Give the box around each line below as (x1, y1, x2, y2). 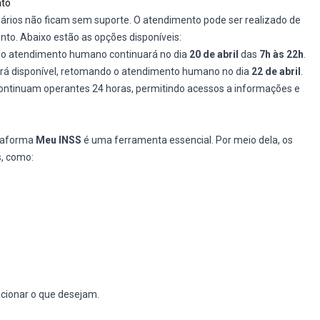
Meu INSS (36, 134, 81, 146)
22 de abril (251, 66, 301, 77)
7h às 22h (259, 49, 304, 60)
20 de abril (189, 49, 239, 60)
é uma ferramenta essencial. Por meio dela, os (81, 134, 293, 146)
